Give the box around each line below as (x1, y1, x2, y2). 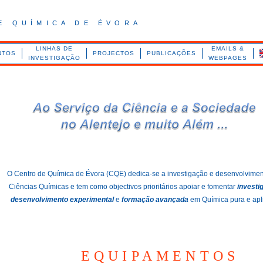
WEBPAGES (208, 55, 247, 61)
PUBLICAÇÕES (146, 50, 196, 56)
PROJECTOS (92, 50, 134, 56)
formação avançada (122, 195, 190, 204)
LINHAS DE (35, 45, 73, 52)
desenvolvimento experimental (11, 195, 114, 204)
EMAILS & (211, 45, 244, 52)
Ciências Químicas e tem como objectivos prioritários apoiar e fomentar (9, 183, 237, 191)
